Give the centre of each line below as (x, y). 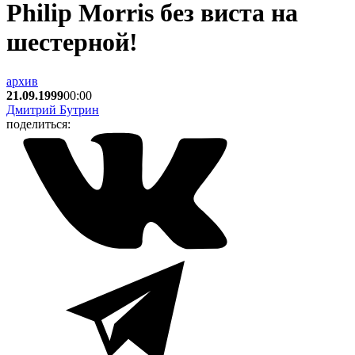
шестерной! (72, 42)
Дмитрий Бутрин (53, 109)
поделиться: (38, 124)
